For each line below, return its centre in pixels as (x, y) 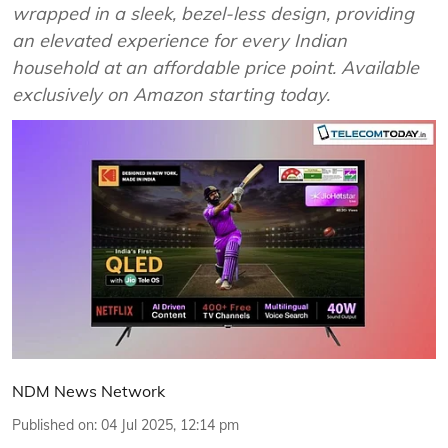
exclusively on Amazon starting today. (171, 94)
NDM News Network (88, 390)
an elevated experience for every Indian (179, 40)
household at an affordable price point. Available (215, 67)
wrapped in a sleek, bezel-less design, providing (213, 13)
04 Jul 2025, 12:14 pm (170, 424)
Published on (53, 424)
